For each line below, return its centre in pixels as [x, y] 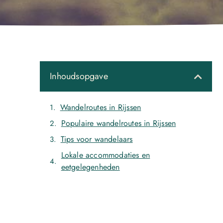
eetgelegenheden [90, 167]
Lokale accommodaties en [106, 155]
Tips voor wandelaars [97, 139]
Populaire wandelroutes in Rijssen [118, 123]
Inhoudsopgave [79, 76]
